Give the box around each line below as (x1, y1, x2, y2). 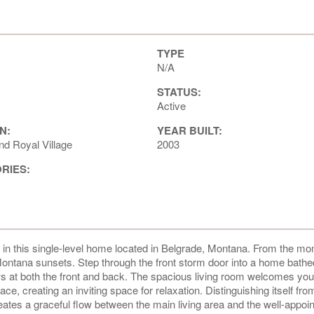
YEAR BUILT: (156, 122, 222, 138)
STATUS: (156, 83, 201, 100)
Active (156, 97, 186, 113)
